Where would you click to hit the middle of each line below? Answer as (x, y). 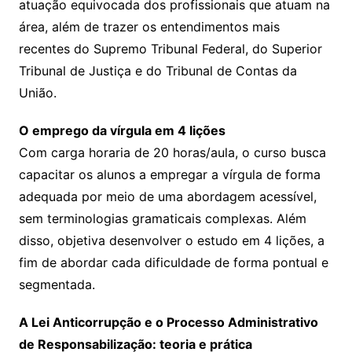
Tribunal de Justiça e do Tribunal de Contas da (158, 71)
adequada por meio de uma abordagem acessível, (167, 197)
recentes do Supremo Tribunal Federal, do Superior (170, 49)
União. (37, 93)
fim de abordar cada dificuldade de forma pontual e (173, 263)
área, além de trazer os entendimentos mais (149, 27)
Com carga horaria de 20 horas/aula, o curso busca (172, 153)
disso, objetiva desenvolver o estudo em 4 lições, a (171, 241)
